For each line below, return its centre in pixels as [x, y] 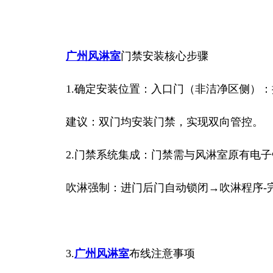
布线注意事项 [162, 253]
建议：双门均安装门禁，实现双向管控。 [165, 122]
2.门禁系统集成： [108, 155]
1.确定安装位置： [108, 89]
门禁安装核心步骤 [165, 56]
